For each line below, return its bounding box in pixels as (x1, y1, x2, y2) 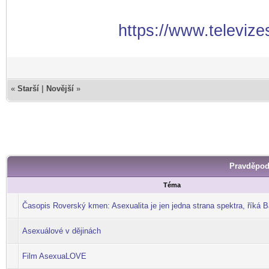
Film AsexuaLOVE (22, 252, 86, 261)
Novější (46, 84, 74, 93)
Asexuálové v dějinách (22, 226, 101, 235)
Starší (17, 84, 39, 93)
